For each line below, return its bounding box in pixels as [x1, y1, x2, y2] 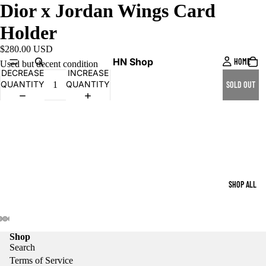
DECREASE [1, 68, 44, 78]
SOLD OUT [226, 80, 255, 90]
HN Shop [113, 55, 153, 68]
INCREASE [67, 68, 109, 78]
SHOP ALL [228, 179, 256, 189]
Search [9, 242, 35, 253]
